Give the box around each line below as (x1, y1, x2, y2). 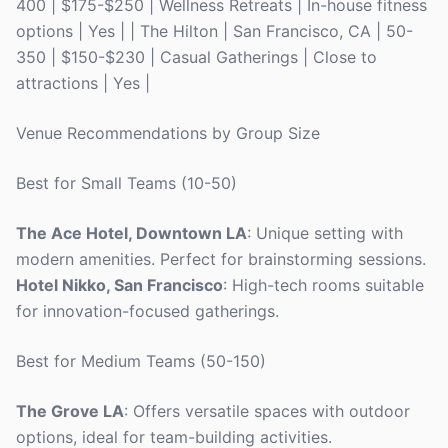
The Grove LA (16, 401, 124, 421)
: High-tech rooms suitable (223, 275, 424, 295)
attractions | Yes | (16, 73, 150, 93)
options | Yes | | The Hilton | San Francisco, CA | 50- (16, 21, 413, 41)
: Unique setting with (247, 223, 403, 243)
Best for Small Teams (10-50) (16, 173, 237, 193)
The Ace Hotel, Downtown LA (16, 223, 247, 243)
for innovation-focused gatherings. (16, 301, 279, 321)
